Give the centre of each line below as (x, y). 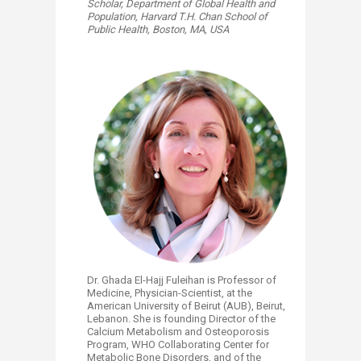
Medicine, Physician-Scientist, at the (170, 293)
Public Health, (120, 29)
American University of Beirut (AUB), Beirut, (186, 306)
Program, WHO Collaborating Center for (178, 345)
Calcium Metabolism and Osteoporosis (178, 332)
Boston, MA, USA (191, 29)
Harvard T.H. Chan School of (204, 16)
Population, (114, 16)
